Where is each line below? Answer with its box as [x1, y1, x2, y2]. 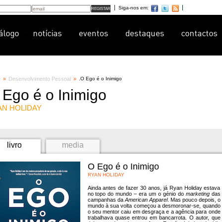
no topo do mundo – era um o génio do [87, 191, 186, 197]
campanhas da [87, 197, 125, 203]
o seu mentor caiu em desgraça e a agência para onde [87, 209, 221, 215]
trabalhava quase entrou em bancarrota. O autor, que [87, 215, 221, 221]
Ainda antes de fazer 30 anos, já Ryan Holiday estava [87, 185, 221, 191]
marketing [185, 191, 210, 197]
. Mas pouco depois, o [167, 197, 221, 203]
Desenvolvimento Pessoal [8, 76, 71, 82]
